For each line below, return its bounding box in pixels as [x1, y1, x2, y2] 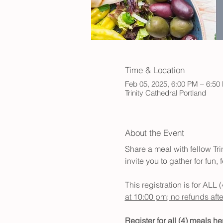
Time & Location [124, 64, 185, 75]
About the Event [124, 127, 184, 138]
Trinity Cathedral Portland [124, 88, 206, 98]
